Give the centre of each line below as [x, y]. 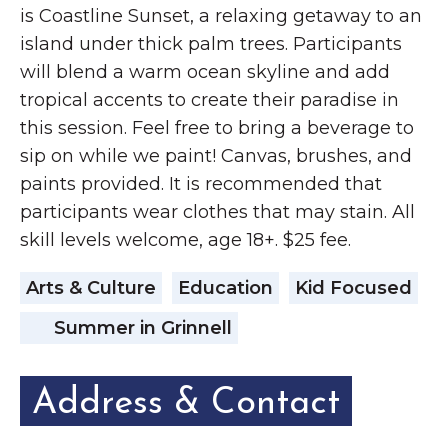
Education [225, 288]
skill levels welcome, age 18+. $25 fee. [185, 240]
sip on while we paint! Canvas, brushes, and [216, 156]
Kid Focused [353, 288]
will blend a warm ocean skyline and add [205, 72]
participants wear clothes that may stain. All [217, 212]
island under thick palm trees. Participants [211, 44]
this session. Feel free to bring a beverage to [217, 128]
